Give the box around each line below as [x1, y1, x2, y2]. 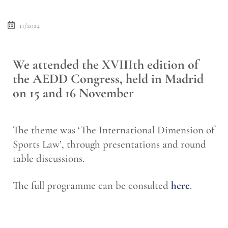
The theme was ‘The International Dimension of [13, 123, 214, 136]
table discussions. [13, 152, 84, 165]
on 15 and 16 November [13, 84, 134, 101]
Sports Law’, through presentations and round [13, 137, 206, 151]
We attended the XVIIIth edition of [13, 56, 198, 72]
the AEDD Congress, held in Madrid [13, 70, 204, 87]
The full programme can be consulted [13, 179, 171, 192]
